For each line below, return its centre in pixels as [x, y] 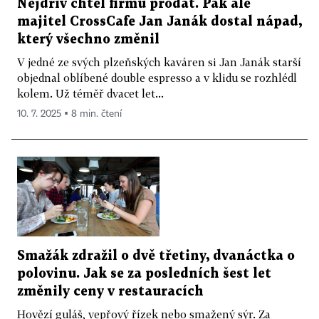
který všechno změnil [88, 39]
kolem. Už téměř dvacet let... [90, 93]
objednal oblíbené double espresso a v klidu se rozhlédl [157, 77]
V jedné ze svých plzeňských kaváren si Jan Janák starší [159, 62]
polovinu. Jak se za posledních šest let [144, 274]
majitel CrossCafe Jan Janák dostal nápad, [159, 21]
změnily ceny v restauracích [110, 292]
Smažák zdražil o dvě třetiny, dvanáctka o [156, 256]
